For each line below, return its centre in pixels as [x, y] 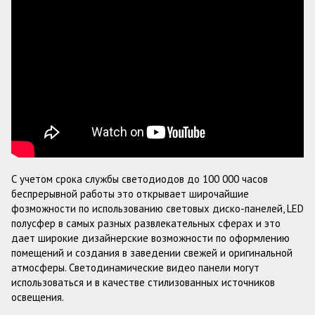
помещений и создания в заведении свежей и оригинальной [152, 253]
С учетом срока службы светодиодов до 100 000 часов [140, 179]
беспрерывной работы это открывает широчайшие [130, 194]
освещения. [38, 297]
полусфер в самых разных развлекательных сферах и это [146, 223]
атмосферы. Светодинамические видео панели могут [135, 268]
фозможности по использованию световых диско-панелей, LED [157, 208]
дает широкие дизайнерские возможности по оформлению [150, 238]
